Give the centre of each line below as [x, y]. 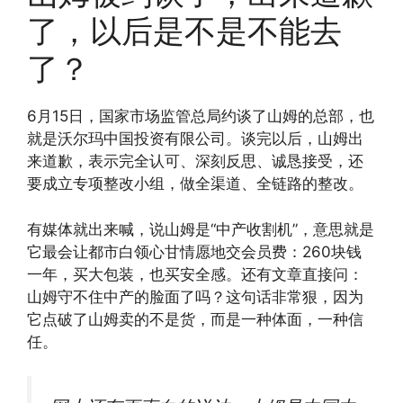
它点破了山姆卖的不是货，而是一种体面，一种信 [195, 319]
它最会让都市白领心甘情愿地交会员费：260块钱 [194, 251]
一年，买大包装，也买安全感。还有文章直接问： [195, 274]
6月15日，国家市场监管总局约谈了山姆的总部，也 [201, 116]
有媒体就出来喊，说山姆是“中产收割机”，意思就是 [201, 229]
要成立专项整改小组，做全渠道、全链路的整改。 [195, 184]
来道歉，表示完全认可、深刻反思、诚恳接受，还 [195, 161]
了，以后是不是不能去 [184, 31]
